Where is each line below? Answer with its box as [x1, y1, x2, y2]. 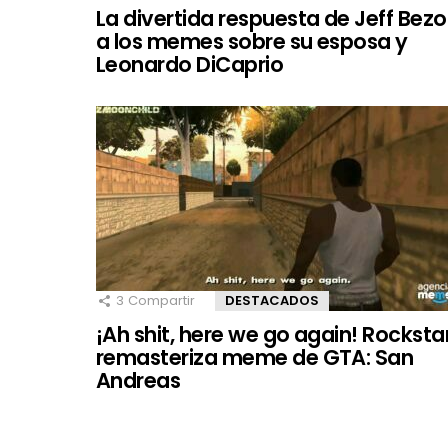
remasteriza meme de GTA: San [96, 342, 414, 372]
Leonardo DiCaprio [96, 49, 284, 79]
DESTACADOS [225, 290, 319, 310]
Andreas [96, 365, 181, 395]
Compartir [128, 290, 195, 310]
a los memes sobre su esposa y [96, 26, 408, 56]
